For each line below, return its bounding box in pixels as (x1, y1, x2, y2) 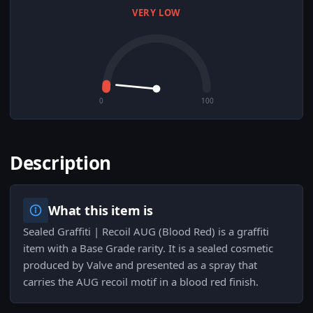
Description (10, 150, 112, 176)
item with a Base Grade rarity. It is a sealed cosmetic (23, 241, 273, 256)
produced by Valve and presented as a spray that (23, 258, 257, 272)
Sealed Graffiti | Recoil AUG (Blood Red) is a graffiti (23, 224, 269, 239)
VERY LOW (131, 6, 182, 20)
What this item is (48, 202, 153, 219)
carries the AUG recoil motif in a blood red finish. (23, 275, 259, 289)
